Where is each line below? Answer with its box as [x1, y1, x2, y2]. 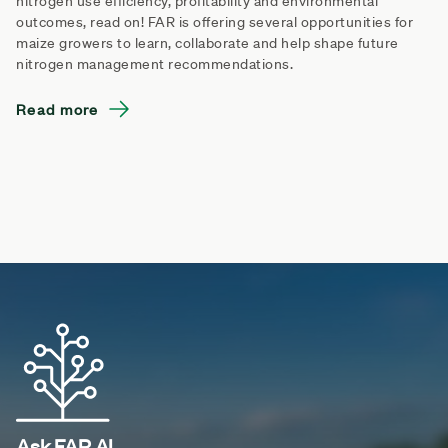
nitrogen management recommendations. [16, 54, 293, 73]
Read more [16, 97, 99, 119]
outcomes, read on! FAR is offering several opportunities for [16, 12, 413, 31]
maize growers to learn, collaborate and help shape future [16, 33, 399, 52]
